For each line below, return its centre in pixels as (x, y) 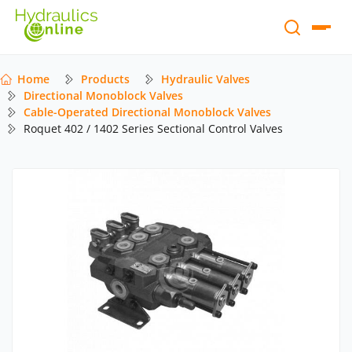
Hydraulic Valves (205, 79)
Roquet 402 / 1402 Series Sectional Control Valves (153, 129)
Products (105, 79)
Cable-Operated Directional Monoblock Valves (147, 112)
